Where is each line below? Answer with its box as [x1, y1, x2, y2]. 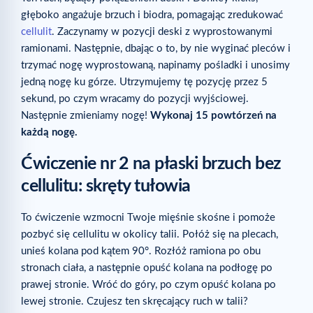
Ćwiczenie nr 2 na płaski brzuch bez [21, 154, 281, 173]
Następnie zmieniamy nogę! [21, 110, 150, 121]
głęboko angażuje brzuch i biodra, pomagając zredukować [21, 9, 283, 20]
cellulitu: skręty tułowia [21, 177, 191, 195]
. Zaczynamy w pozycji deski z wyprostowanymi [52, 26, 272, 37]
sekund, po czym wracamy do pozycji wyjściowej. [21, 93, 249, 104]
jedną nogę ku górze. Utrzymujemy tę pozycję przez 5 [21, 76, 268, 87]
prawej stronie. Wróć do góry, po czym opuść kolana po [21, 279, 276, 290]
